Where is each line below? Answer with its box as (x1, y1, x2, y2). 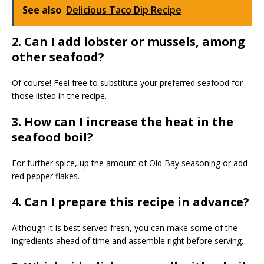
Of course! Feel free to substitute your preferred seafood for (12, 77, 243, 88)
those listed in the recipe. (12, 90, 107, 101)
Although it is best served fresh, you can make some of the (12, 222, 237, 233)
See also (22, 3, 61, 16)
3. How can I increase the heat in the (12, 113, 233, 130)
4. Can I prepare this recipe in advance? (12, 193, 249, 210)
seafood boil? (12, 128, 93, 145)
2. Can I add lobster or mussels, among (12, 33, 245, 49)
